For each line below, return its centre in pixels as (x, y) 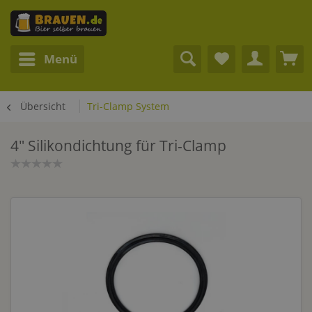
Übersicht (43, 106)
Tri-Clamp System (128, 106)
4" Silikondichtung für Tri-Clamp (118, 146)
